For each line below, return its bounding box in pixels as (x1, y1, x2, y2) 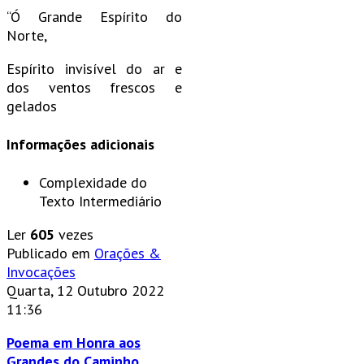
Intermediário (79, 191, 162, 210)
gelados (6, 96, 57, 115)
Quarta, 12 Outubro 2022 (6, 280, 164, 300)
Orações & (94, 243, 161, 262)
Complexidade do (39, 172, 147, 192)
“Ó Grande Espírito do (6, 6, 182, 26)
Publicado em (6, 243, 90, 262)
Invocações (6, 262, 76, 281)
